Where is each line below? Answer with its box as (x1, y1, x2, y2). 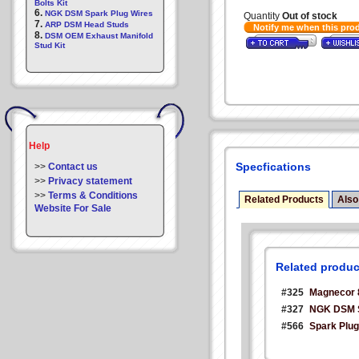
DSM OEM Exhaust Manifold (45, 31, 153, 40)
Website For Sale (34, 203, 111, 214)
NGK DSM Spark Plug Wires (45, 9, 153, 18)
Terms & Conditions (48, 190, 138, 201)
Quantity (244, 10, 282, 22)
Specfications (236, 160, 311, 173)
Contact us (48, 161, 98, 172)
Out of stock (282, 10, 337, 22)
